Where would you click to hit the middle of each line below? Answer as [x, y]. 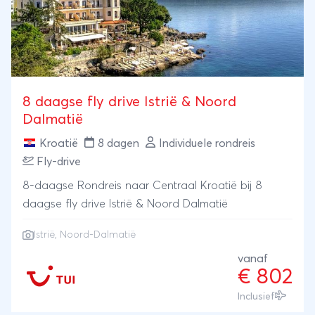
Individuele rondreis [207, 143]
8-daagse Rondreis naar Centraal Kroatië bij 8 [142, 185]
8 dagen [118, 143]
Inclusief [256, 296]
